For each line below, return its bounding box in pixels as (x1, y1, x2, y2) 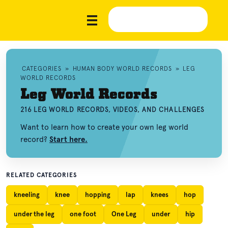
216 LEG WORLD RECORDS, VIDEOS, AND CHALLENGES (20, 106, 205, 113)
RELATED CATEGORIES (6, 172, 77, 179)
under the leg (14, 210, 54, 218)
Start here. (49, 135, 88, 144)
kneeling (14, 191, 40, 198)
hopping (85, 191, 110, 198)
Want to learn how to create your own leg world (20, 123, 188, 132)
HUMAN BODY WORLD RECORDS (72, 65, 172, 72)
